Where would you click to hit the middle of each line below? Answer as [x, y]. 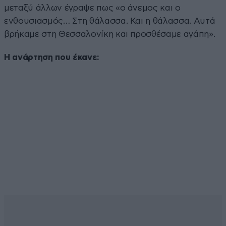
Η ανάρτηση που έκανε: [52, 57]
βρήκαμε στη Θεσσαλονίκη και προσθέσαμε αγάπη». [110, 34]
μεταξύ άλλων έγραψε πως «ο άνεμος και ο [92, 8]
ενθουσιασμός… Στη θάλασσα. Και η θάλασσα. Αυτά [110, 21]
